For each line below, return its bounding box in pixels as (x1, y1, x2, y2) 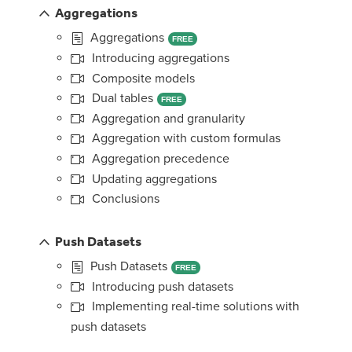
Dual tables (89, 90, 153, 107)
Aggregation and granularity (89, 110, 245, 126)
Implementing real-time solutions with (89, 299, 299, 315)
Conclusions (89, 191, 159, 207)
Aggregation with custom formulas (89, 130, 280, 147)
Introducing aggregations (89, 49, 229, 66)
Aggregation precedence (89, 151, 229, 167)
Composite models (89, 70, 195, 86)
